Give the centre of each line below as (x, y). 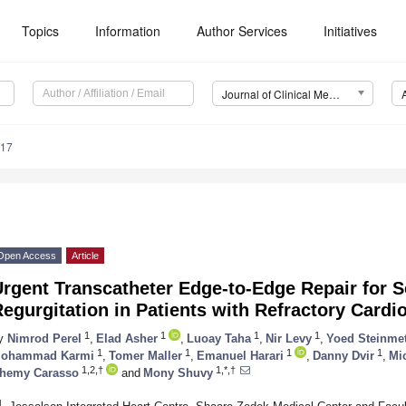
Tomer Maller (145, 355)
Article (85, 256)
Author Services (242, 31)
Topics (41, 31)
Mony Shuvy (178, 372)
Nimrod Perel (44, 338)
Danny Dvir (343, 355)
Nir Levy (289, 338)
